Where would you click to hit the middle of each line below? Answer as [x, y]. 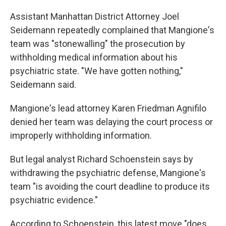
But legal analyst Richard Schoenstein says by [102, 159]
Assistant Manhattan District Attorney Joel [95, 16]
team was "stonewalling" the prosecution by [98, 44]
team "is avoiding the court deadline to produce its [110, 186]
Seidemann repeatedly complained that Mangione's [112, 30]
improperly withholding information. [81, 135]
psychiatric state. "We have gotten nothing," [97, 71]
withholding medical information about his [94, 57]
